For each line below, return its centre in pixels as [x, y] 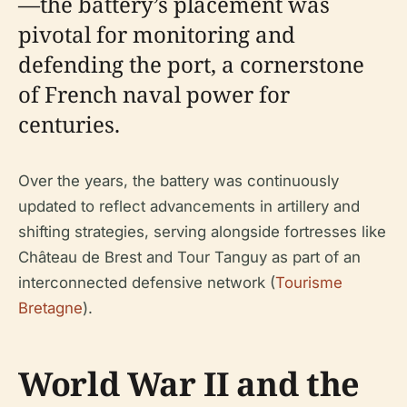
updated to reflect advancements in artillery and [189, 206]
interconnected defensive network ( [147, 282]
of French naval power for [154, 94]
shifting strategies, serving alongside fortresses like [202, 231]
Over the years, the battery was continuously [179, 180]
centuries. [69, 124]
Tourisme [309, 282]
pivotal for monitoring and [157, 34]
